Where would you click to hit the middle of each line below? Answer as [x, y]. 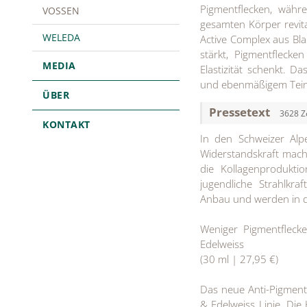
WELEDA [61, 37]
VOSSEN [61, 11]
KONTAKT [66, 124]
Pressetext [241, 112]
